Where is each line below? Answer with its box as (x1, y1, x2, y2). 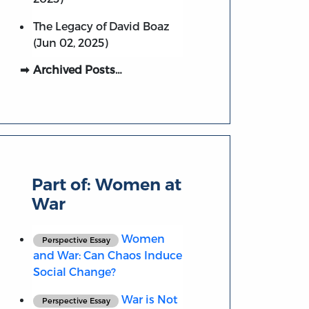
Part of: (32, 175, 96, 195)
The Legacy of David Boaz (32, 19, 170, 32)
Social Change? (32, 265, 116, 279)
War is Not (119, 292, 179, 306)
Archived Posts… (32, 62, 122, 76)
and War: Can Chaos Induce (32, 248, 182, 262)
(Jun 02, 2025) (32, 35, 108, 49)
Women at (95, 175, 182, 195)
